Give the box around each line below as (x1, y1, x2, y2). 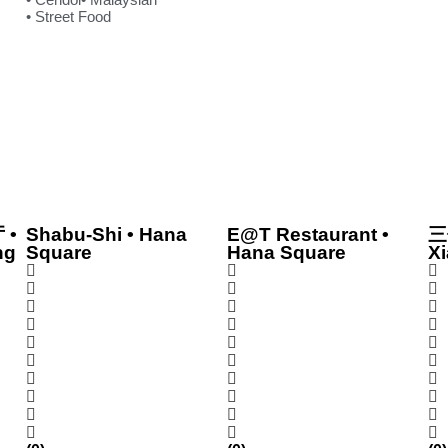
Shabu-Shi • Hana (26, 223, 187, 245)
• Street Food (26, 7, 111, 25)
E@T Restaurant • (227, 223, 389, 245)
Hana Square (227, 241, 346, 263)
